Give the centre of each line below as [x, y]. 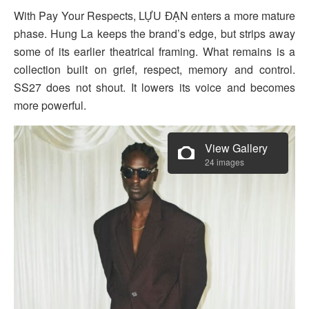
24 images [225, 162]
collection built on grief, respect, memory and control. [154, 70]
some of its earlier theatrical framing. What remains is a [154, 52]
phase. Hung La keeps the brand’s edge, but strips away [154, 34]
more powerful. [50, 106]
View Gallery [236, 148]
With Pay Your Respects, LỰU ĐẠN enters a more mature [154, 16]
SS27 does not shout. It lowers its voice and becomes [154, 88]
